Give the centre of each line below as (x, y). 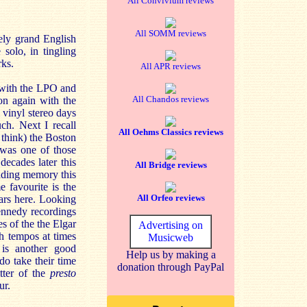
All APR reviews (171, 66)
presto (63, 273)
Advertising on (171, 225)
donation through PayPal (171, 267)
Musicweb (171, 237)
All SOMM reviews (171, 33)
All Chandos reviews (171, 99)
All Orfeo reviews (171, 198)
